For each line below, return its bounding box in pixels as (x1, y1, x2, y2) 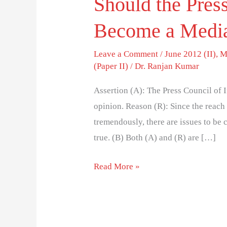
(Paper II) (94, 61, 129, 71)
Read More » (94, 161, 140, 171)
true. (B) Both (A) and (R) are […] (94, 133, 216, 143)
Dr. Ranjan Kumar (135, 61, 200, 71)
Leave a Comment (94, 49, 159, 59)
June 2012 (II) (165, 49, 216, 59)
